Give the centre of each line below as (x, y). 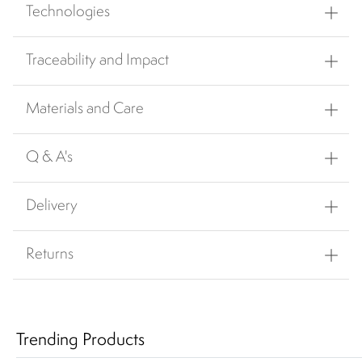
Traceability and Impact (97, 61)
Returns (50, 255)
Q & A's (49, 158)
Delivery (52, 206)
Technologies (68, 13)
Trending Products (80, 341)
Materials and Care (85, 109)
